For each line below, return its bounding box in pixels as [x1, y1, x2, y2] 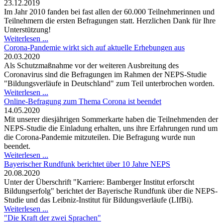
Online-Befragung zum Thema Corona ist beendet [4, 97, 161, 106]
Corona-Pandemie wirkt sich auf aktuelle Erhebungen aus [4, 43, 185, 52]
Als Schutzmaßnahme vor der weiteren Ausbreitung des [4, 61, 179, 70]
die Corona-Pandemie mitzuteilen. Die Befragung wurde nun [4, 133, 195, 142]
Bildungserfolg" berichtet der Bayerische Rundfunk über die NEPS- [4, 187, 218, 196]
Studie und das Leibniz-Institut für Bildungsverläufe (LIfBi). [4, 196, 193, 205]
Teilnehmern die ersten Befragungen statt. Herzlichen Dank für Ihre [4, 16, 216, 25]
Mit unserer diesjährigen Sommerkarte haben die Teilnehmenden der [4, 115, 218, 124]
